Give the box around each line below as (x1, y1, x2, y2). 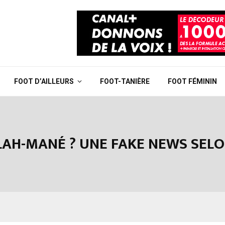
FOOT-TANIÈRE (100, 77, 150, 85)
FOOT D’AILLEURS (14, 77, 74, 85)
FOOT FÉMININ (168, 77, 217, 85)
